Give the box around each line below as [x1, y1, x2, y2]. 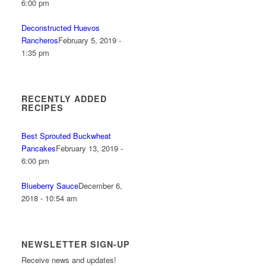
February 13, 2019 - [56, 142, 123, 154]
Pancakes [21, 142, 56, 154]
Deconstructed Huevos [21, 22, 100, 33]
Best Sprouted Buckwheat [21, 130, 112, 141]
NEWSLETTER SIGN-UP [21, 238, 131, 250]
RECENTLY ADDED [21, 93, 107, 104]
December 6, [78, 180, 123, 191]
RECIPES [21, 102, 64, 113]
